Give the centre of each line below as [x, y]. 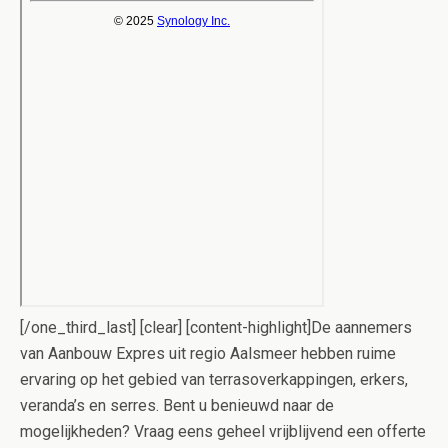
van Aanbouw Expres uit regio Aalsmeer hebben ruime [208, 354]
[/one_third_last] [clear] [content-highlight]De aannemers [216, 328]
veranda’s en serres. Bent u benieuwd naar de [177, 406]
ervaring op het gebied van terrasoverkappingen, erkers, [214, 380]
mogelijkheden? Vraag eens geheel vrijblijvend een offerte [223, 432]
